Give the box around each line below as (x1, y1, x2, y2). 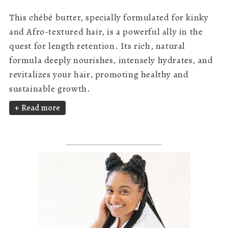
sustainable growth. (9, 82, 91, 95)
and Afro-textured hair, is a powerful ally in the (9, 25, 203, 38)
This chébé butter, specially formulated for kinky (9, 11, 209, 24)
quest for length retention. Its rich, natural (9, 40, 186, 52)
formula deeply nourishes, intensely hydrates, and (9, 54, 213, 67)
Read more (21, 102, 60, 114)
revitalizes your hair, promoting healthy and (9, 68, 189, 81)
